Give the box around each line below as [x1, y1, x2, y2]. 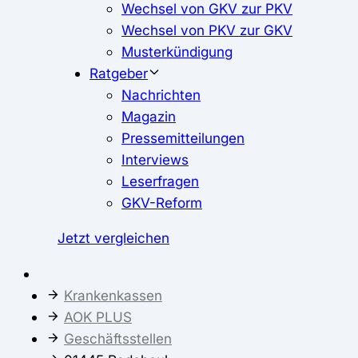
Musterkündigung [121, 43, 233, 61]
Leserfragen [121, 173, 199, 190]
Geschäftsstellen [64, 329, 172, 347]
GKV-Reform [121, 194, 202, 212]
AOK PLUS [64, 308, 132, 325]
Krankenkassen [64, 286, 162, 304]
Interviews [121, 151, 189, 169]
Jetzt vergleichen [58, 229, 169, 247]
